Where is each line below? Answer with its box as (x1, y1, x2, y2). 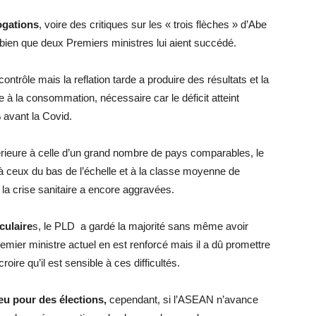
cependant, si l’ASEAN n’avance (109, 293, 258, 305)
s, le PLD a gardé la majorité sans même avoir (32, 219, 248, 232)
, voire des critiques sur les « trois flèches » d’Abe (39, 18, 267, 30)
